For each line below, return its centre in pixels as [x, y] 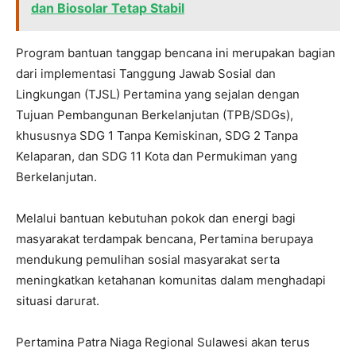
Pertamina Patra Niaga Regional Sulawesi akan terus [163, 342]
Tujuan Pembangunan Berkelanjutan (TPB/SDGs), [155, 115]
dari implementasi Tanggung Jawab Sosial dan [146, 74]
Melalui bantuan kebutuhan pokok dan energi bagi [156, 219]
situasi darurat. [58, 301]
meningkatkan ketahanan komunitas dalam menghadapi [171, 281]
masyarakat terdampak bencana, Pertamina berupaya [164, 239]
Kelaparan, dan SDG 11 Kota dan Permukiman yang [157, 157]
